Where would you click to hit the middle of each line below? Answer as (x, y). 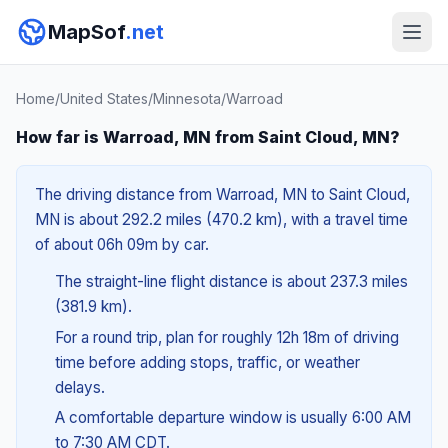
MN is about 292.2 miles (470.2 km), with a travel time (221, 219)
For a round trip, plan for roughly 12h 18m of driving (226, 337)
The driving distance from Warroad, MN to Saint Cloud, (222, 194)
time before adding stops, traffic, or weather (207, 362)
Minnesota (187, 98)
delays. (79, 387)
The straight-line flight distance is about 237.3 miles (231, 281)
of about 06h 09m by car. (122, 244)
